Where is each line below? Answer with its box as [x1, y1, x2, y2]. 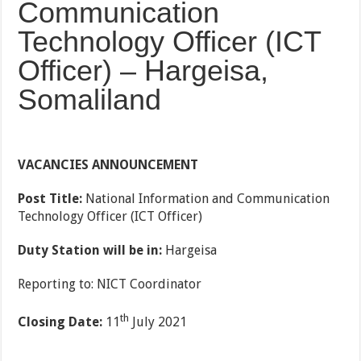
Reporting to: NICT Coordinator [18, 276, 202, 293]
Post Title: [18, 191, 83, 207]
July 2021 [129, 314, 188, 330]
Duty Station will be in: [18, 243, 163, 259]
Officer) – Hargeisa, [18, 54, 269, 88]
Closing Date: [18, 314, 103, 330]
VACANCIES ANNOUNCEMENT [18, 157, 199, 173]
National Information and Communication [82, 191, 330, 207]
